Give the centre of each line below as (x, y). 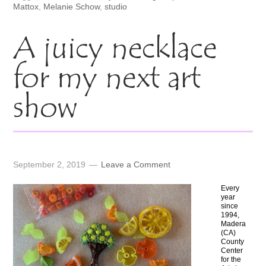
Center (232, 251)
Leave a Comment (136, 165)
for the (231, 260)
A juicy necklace (115, 50)
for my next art (107, 80)
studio (116, 7)
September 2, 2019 (50, 165)
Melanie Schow (72, 7)
